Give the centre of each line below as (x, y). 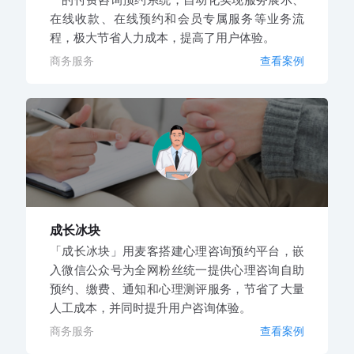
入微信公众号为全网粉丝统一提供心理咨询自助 (177, 269)
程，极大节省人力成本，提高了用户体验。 (162, 37)
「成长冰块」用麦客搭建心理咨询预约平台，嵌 (177, 250)
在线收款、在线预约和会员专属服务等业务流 (177, 18)
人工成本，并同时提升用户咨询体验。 (150, 307)
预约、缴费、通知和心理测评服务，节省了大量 (177, 288)
